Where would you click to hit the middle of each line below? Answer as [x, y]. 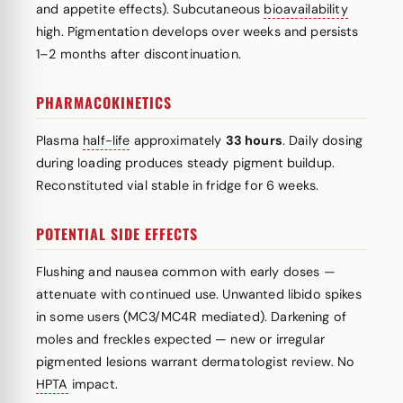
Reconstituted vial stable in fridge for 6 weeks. [178, 185]
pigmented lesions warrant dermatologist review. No [196, 362]
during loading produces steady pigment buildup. [186, 163]
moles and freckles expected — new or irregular [180, 339]
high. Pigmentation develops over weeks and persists [197, 31]
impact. [93, 384]
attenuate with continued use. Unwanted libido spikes [199, 294]
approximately [178, 140]
